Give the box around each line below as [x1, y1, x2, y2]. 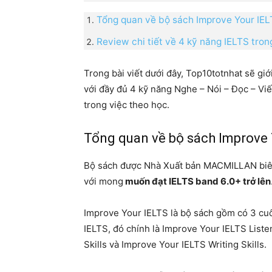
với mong [84, 175, 123, 187]
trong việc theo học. [84, 98, 169, 110]
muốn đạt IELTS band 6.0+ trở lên [123, 175, 271, 187]
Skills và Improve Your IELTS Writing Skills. [84, 238, 267, 250]
